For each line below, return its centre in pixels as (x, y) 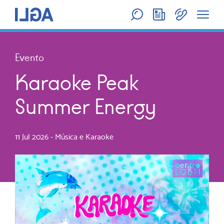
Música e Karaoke (84, 137)
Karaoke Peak (77, 83)
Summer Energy (86, 107)
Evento (29, 58)
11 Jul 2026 (32, 137)
